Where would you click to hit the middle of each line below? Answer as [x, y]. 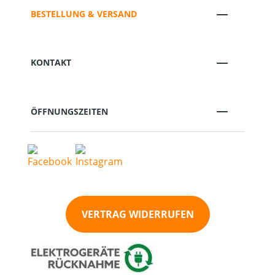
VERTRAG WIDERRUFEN [137, 215]
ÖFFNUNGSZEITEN [69, 111]
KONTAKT [51, 63]
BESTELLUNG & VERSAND [84, 14]
